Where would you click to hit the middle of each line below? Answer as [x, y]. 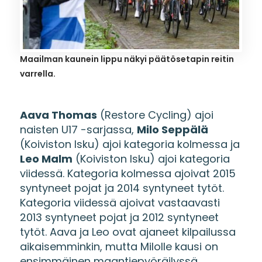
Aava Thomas [58, 115]
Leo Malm [46, 158]
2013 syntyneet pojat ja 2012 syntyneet [119, 217]
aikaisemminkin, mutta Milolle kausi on [119, 246]
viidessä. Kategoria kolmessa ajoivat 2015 [127, 173]
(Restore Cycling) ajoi [155, 115]
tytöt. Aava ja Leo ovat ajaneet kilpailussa [127, 232]
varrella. [37, 73]
